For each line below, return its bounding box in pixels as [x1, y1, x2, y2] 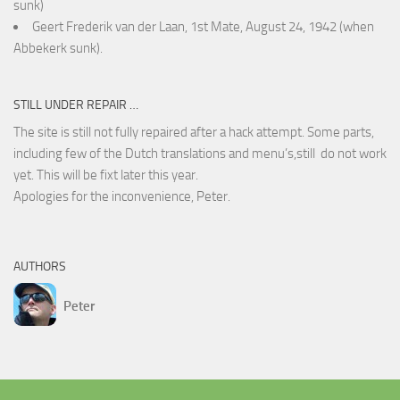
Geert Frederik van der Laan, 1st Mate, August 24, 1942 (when [32, 19, 374, 36]
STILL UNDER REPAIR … [13, 97, 138, 113]
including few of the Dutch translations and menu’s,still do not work [13, 146, 387, 162]
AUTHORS [13, 259, 66, 275]
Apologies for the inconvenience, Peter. [13, 188, 230, 205]
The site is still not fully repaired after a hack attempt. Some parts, [13, 124, 374, 141]
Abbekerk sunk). [13, 40, 103, 57]
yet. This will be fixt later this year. [13, 167, 198, 184]
